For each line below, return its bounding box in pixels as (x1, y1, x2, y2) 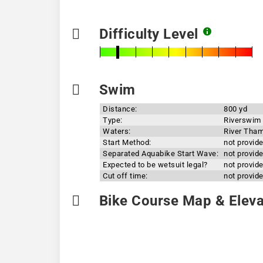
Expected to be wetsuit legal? (103, 160, 208, 169)
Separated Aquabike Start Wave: (103, 149, 218, 158)
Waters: (103, 127, 131, 136)
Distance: (103, 104, 137, 113)
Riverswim (224, 116, 261, 124)
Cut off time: (103, 171, 148, 180)
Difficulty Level (95, 26, 202, 42)
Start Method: (103, 138, 151, 147)
